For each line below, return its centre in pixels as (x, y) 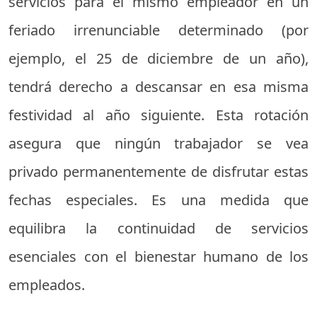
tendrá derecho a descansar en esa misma (158, 86)
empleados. (47, 284)
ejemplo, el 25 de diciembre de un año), (158, 58)
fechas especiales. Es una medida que (158, 200)
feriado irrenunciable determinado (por (158, 30)
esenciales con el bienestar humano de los (158, 256)
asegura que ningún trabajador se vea (158, 143)
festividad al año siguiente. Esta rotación (158, 115)
